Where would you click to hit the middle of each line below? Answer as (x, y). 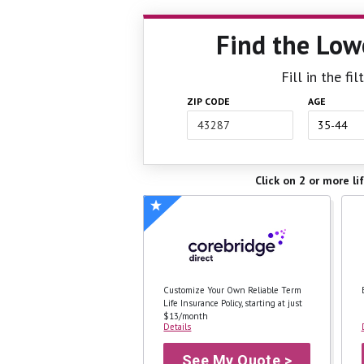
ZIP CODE (208, 102)
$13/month (186, 316)
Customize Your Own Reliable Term (233, 290)
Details (178, 327)
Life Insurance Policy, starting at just (233, 303)
